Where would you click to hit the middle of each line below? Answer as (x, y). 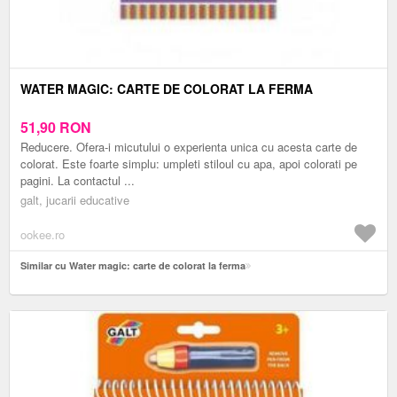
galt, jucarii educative (75, 199)
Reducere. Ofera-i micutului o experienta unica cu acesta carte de (189, 146)
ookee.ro (43, 234)
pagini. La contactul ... (78, 180)
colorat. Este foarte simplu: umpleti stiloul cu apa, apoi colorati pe (189, 163)
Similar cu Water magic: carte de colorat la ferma (133, 265)
